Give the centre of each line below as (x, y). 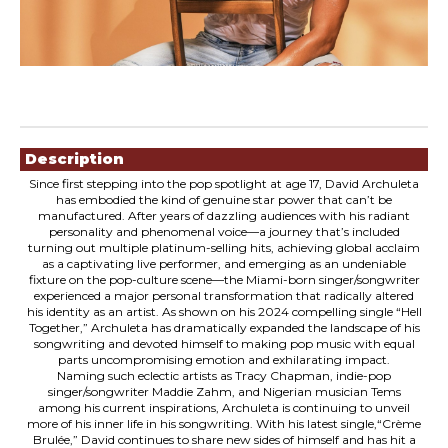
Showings (62, 135)
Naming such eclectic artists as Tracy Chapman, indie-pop (224, 375)
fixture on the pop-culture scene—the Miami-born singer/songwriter (224, 279)
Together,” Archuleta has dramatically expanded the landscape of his (224, 327)
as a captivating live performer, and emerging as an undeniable (224, 263)
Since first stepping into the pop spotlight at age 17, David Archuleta (224, 183)
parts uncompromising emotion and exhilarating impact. (224, 359)
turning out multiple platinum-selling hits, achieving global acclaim (224, 247)
